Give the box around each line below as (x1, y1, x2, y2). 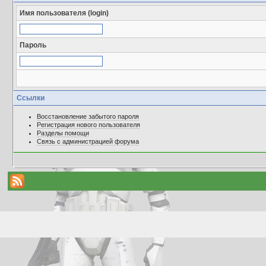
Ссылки (16, 94, 45, 102)
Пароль (19, 41, 46, 49)
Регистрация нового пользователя (36, 121, 140, 128)
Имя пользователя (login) (19, 9, 109, 17)
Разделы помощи (36, 129, 89, 137)
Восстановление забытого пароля (36, 113, 139, 120)
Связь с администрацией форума (36, 138, 139, 145)
